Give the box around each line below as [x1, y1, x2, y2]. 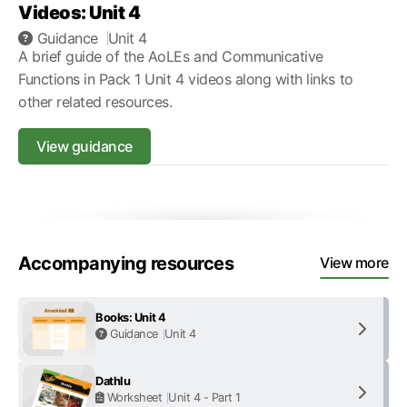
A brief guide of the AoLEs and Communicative [18, 47, 323, 65]
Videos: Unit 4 [18, 2, 141, 24]
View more [320, 253, 389, 272]
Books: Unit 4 [95, 311, 166, 324]
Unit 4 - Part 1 [168, 391, 242, 404]
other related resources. [18, 93, 173, 111]
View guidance [36, 136, 133, 155]
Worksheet [106, 391, 163, 404]
